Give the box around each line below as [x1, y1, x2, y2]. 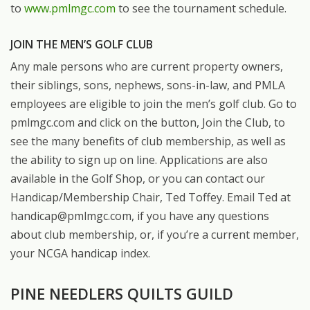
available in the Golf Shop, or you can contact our [10, 171, 265, 187]
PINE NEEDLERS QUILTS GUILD [10, 283, 233, 304]
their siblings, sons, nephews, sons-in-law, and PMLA [10, 77, 285, 93]
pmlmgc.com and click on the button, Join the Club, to [10, 115, 285, 131]
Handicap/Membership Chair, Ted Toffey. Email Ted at [10, 190, 291, 206]
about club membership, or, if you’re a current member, [10, 227, 299, 243]
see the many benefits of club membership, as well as [10, 134, 286, 149]
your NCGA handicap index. [10, 246, 150, 262]
